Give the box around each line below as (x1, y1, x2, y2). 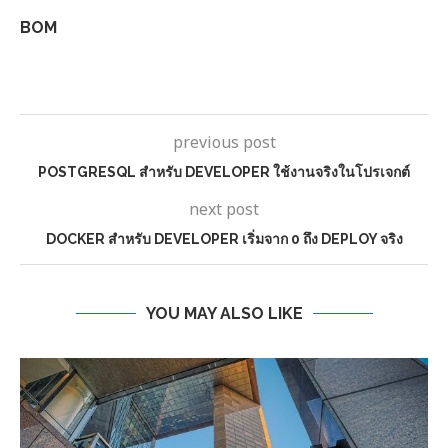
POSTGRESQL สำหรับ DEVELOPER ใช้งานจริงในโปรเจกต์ (38, 164, 410, 181)
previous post (172, 131, 276, 156)
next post (189, 198, 259, 223)
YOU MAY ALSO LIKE (145, 304, 303, 324)
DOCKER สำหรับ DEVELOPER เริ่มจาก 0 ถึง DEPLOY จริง (45, 231, 403, 248)
